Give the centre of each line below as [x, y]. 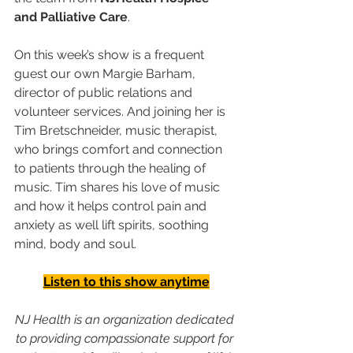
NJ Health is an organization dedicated [126, 319]
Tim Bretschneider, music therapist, [117, 130]
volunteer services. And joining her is [121, 111]
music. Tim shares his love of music [119, 187]
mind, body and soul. [75, 243]
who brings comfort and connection [120, 149]
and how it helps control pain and [112, 206]
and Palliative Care [71, 17]
